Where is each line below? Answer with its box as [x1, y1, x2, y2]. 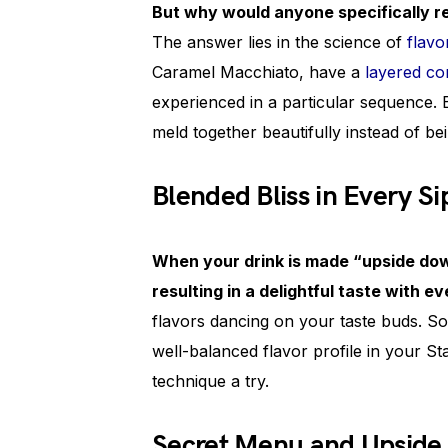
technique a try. [152, 371, 269, 391]
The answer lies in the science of [152, 32, 407, 52]
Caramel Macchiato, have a [152, 62, 365, 82]
